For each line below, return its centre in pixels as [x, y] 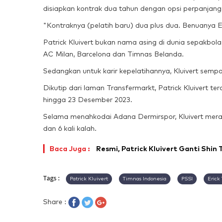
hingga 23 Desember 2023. [88, 99]
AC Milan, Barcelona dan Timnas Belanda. [113, 54]
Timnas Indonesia [145, 178]
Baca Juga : [70, 148]
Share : [56, 201]
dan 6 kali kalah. [70, 128]
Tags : [52, 178]
